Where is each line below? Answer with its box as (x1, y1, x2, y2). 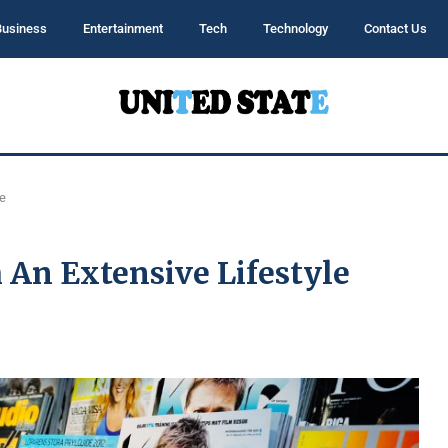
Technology (262, 21, 328, 36)
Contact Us (363, 21, 427, 36)
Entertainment (82, 21, 163, 36)
